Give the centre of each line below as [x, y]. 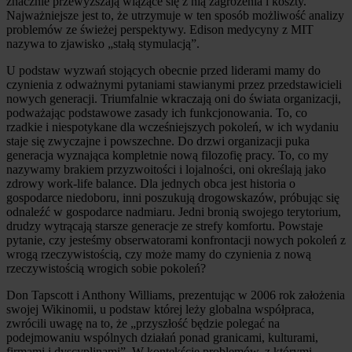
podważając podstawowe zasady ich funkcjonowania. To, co [157, 113]
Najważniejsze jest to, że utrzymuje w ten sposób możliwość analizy [175, 15]
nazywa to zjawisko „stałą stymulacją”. [103, 44]
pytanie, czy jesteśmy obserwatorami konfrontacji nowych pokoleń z [176, 240]
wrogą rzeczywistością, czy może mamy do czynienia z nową [159, 254]
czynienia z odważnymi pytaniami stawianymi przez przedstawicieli [174, 84]
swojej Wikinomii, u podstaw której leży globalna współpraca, [160, 309]
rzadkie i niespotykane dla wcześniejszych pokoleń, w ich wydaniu [172, 127]
